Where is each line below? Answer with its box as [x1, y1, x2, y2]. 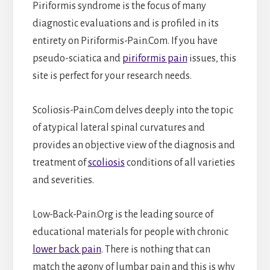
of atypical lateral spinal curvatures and [32, 122, 205, 133]
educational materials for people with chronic [32, 226, 228, 237]
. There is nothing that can [101, 243, 210, 255]
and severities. [32, 174, 94, 186]
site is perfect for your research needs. [32, 70, 192, 81]
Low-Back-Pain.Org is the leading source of [32, 209, 213, 220]
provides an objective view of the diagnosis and [32, 139, 235, 151]
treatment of [32, 157, 88, 168]
